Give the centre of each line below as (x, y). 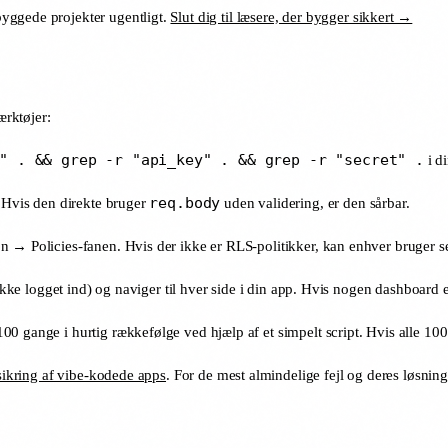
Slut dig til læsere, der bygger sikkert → (291, 16)
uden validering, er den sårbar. (315, 202)
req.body (185, 202)
